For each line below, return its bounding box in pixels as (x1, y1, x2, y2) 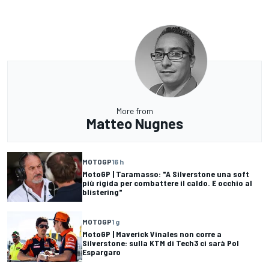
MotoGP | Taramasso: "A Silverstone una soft (82, 169, 249, 180)
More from (116, 106, 153, 116)
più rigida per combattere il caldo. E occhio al (82, 178, 252, 189)
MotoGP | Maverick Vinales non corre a (82, 228, 222, 239)
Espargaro (82, 246, 121, 257)
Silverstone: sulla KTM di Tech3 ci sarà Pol (82, 237, 239, 248)
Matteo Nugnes (86, 115, 183, 133)
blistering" (82, 187, 122, 198)
